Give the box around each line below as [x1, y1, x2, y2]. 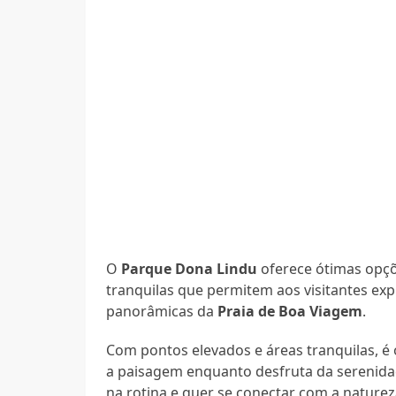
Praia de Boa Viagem [217, 301, 363, 321]
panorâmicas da [106, 301, 218, 321]
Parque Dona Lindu [121, 258, 258, 278]
